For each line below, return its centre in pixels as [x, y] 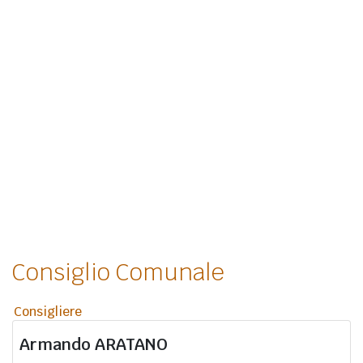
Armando [57, 344]
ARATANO [131, 344]
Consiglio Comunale [118, 271]
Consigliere [48, 311]
